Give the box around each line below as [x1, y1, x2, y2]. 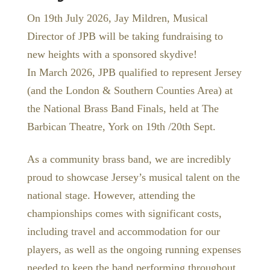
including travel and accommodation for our [27, 225, 220, 237]
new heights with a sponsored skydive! [27, 48, 197, 61]
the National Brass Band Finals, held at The [27, 102, 219, 115]
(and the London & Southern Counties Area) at [27, 84, 233, 97]
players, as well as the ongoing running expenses [27, 243, 241, 256]
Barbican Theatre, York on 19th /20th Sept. [27, 121, 216, 133]
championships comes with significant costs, [27, 207, 222, 219]
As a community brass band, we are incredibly [27, 152, 231, 165]
